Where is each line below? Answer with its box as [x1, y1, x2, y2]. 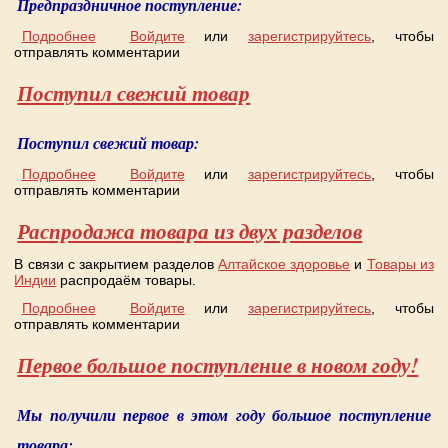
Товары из [366, 256, 434, 272]
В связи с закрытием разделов [14, 256, 219, 272]
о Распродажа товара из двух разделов [95, 299, 354, 316]
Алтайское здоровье [218, 256, 351, 272]
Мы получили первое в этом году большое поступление [17, 403, 431, 426]
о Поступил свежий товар [95, 166, 262, 182]
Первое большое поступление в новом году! [17, 349, 419, 380]
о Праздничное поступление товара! [95, 28, 336, 44]
